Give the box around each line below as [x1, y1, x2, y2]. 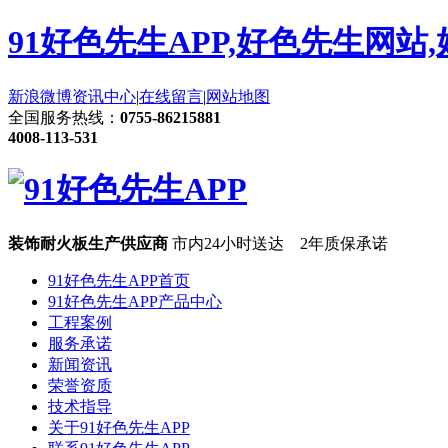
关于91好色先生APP [48, 418, 190, 436]
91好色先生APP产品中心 [48, 292, 222, 310]
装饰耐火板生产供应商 [8, 234, 172, 252]
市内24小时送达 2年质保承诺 [172, 234, 388, 252]
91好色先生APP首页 [48, 271, 190, 289]
